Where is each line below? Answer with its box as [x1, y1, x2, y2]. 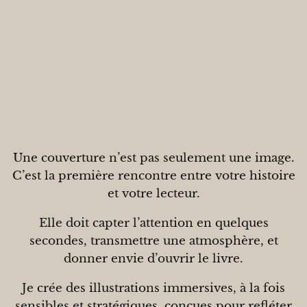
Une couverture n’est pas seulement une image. [12, 151, 295, 166]
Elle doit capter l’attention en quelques [38, 216, 269, 230]
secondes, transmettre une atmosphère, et [29, 234, 278, 248]
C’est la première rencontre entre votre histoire [12, 169, 295, 184]
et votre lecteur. [107, 186, 200, 201]
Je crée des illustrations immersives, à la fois [22, 280, 285, 295]
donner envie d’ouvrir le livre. [64, 251, 243, 266]
